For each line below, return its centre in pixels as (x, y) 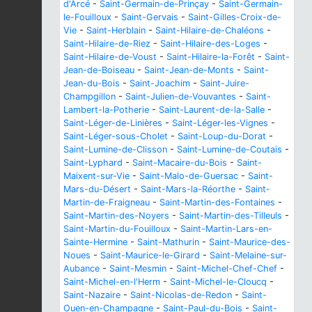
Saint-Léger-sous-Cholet (116, 136)
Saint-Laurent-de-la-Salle (212, 110)
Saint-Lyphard (93, 163)
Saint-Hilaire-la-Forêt (211, 57)
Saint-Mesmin (138, 269)
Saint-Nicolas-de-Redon (181, 295)
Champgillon (89, 97)
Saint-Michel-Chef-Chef (227, 269)
